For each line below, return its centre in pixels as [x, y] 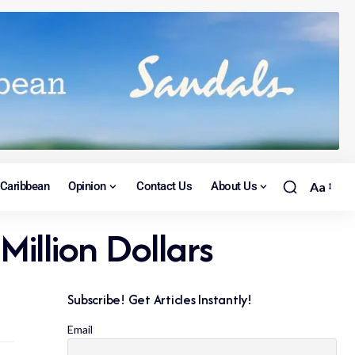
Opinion [87, 186]
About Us [234, 186]
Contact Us [164, 186]
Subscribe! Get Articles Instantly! [160, 299]
